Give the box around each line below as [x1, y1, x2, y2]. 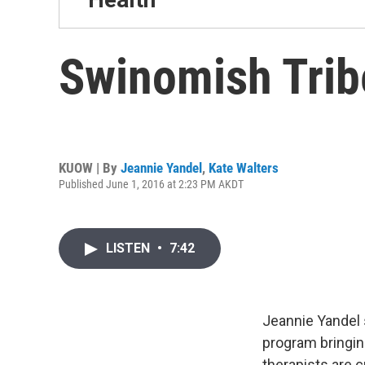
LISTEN [106, 240, 153, 256]
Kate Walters [209, 159, 279, 176]
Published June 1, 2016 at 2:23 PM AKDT [59, 177, 244, 191]
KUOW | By [59, 159, 121, 176]
